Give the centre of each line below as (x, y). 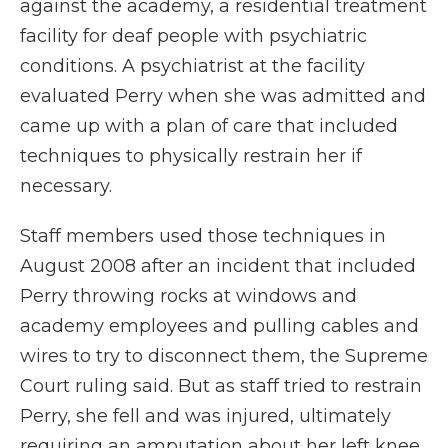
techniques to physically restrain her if (191, 156)
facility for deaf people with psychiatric (193, 36)
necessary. (66, 186)
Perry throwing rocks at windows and (188, 296)
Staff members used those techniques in (203, 236)
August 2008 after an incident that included (218, 266)
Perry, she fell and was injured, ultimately (205, 416)
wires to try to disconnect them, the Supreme (224, 356)
